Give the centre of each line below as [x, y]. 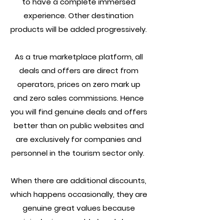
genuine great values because [79, 208]
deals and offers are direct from [79, 70]
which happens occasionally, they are [79, 194]
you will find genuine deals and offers [79, 112]
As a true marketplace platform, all [79, 57]
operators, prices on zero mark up [79, 84]
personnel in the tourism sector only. [79, 153]
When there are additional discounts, [79, 180]
